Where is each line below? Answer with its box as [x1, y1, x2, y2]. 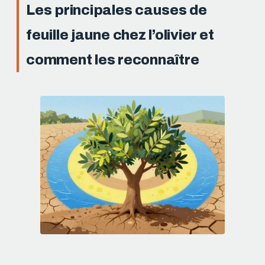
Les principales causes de [26, 2, 207, 18]
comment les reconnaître [26, 51, 199, 67]
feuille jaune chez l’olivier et [26, 27, 214, 43]
